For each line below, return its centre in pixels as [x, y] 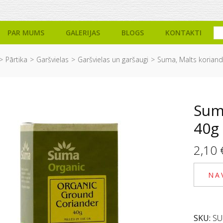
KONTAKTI [183, 32]
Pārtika [16, 59]
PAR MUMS [26, 32]
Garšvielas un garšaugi [113, 59]
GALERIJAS [83, 32]
